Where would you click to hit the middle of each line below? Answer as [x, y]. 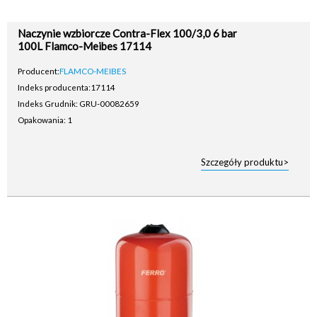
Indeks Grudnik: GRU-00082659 [79, 103]
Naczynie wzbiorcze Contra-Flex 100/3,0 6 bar [127, 33]
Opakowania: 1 [45, 119]
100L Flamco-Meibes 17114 [85, 46]
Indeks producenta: [54, 87]
